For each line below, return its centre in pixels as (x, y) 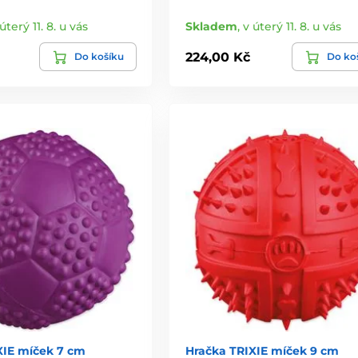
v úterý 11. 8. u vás (292, 27)
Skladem (211, 27)
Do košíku (99, 57)
